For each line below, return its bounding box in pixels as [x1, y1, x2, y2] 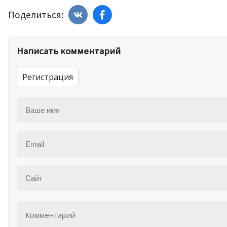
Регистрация [22, 71, 73, 83]
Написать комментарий [17, 45, 121, 57]
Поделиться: [8, 8, 63, 21]
